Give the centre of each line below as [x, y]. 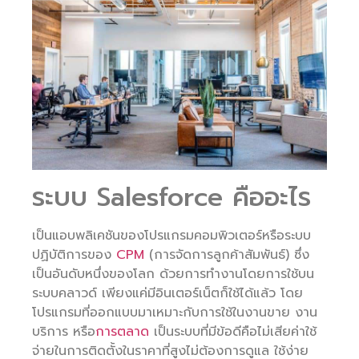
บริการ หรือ [64, 332]
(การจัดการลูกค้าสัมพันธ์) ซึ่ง [227, 255]
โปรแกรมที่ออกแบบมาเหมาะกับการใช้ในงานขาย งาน [175, 313]
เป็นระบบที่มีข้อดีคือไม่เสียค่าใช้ [233, 332]
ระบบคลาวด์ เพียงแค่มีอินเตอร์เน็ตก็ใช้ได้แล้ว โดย [167, 294]
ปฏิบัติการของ [74, 255]
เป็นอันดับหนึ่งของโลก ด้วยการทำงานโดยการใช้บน [173, 274]
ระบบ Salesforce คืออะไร [171, 198]
